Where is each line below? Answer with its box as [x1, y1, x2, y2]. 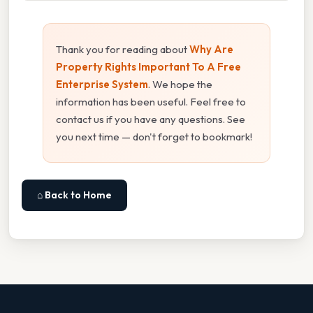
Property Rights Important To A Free [56, 60, 241, 74]
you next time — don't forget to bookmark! [56, 130, 252, 144]
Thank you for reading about [56, 43, 189, 57]
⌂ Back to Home [37, 189, 112, 202]
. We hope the [148, 78, 212, 92]
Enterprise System [56, 78, 148, 92]
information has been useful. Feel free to [56, 95, 246, 109]
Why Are [189, 43, 233, 57]
